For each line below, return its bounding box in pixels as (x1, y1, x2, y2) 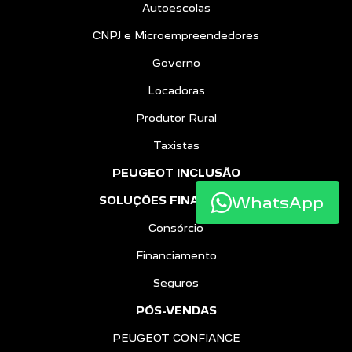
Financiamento (135, 249, 217, 262)
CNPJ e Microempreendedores (93, 29, 259, 42)
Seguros (153, 277, 199, 289)
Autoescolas (141, 2, 211, 14)
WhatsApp (232, 192, 324, 212)
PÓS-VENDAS (135, 304, 217, 317)
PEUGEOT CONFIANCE (112, 332, 240, 344)
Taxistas (152, 139, 200, 152)
